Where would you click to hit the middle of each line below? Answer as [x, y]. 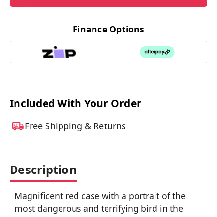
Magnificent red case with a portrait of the [100, 195]
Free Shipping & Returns [76, 126]
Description [43, 169]
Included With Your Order [76, 103]
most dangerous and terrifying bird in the [99, 208]
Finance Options [108, 29]
